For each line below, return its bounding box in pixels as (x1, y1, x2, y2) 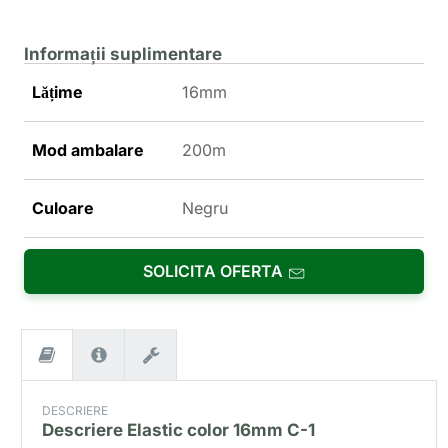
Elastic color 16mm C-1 (127, 420, 316, 441)
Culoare (32, 198, 94, 219)
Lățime (32, 82, 83, 103)
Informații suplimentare (24, 44, 222, 65)
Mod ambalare (32, 140, 144, 161)
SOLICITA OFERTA (143, 261, 284, 282)
